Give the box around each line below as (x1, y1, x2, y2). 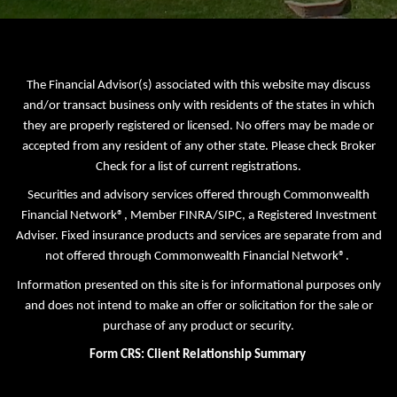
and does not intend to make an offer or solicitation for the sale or (24, 299, 373, 313)
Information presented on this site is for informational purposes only (16, 278, 381, 292)
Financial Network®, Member (20, 209, 179, 223)
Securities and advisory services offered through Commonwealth (27, 189, 370, 203)
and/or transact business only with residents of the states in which (22, 99, 375, 113)
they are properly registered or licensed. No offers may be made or (23, 120, 374, 133)
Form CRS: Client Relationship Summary (89, 347, 306, 362)
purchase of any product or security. (103, 319, 294, 333)
